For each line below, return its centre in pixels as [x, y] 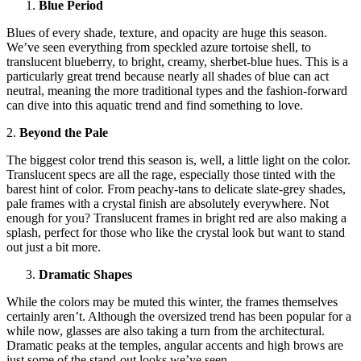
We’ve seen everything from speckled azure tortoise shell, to [159, 48]
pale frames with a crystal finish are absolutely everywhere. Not [168, 204]
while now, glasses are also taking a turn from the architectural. [166, 331]
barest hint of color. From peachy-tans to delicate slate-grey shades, [176, 189]
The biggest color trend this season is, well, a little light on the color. [178, 160]
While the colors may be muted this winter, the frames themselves [172, 302]
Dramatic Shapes [85, 275]
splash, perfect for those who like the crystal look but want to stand [176, 233]
